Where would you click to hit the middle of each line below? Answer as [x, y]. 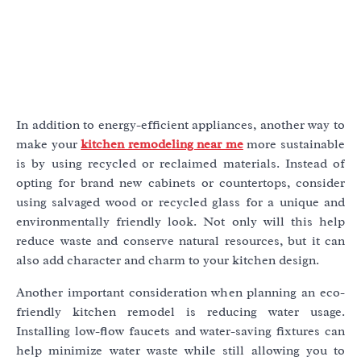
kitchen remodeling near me [162, 145]
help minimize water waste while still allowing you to [180, 351]
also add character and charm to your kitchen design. [168, 261]
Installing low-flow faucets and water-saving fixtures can [180, 332]
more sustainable [294, 145]
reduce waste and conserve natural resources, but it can [180, 241]
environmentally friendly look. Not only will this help [180, 222]
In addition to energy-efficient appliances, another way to [180, 125]
